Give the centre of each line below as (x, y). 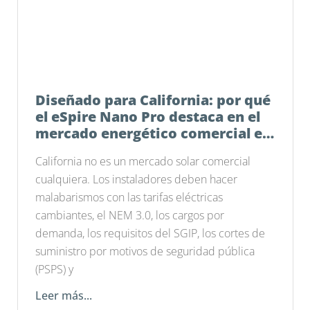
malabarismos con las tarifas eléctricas (129, 198)
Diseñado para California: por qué (153, 100)
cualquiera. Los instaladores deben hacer (137, 180)
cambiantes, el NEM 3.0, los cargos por (130, 216)
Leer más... (64, 296)
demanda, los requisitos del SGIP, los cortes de (151, 234)
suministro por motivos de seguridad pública (145, 252)
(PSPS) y (55, 270)
